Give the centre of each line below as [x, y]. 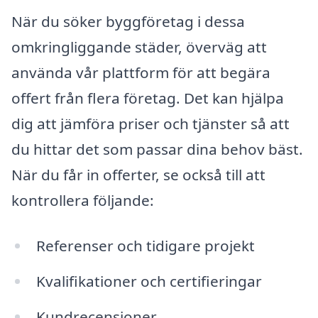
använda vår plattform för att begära [141, 73]
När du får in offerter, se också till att [138, 175]
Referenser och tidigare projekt [145, 245]
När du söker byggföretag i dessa [128, 22]
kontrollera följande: [83, 201]
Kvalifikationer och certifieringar [149, 281]
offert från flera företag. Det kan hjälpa [148, 98]
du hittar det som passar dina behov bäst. [157, 149]
